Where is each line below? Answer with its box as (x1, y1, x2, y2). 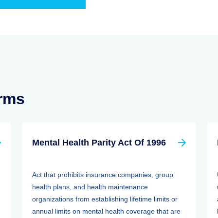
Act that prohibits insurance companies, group (32, 171, 173, 179)
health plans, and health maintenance (32, 183, 148, 191)
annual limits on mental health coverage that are (32, 207, 181, 215)
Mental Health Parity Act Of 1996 (32, 138, 166, 147)
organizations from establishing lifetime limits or (32, 195, 178, 203)
